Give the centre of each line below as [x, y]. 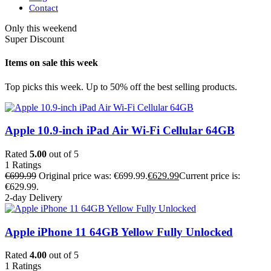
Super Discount [34, 39]
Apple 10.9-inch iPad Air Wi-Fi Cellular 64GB [120, 131]
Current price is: [210, 175]
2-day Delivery [34, 197]
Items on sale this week [51, 63]
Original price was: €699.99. [93, 175]
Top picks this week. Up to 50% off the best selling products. [121, 87]
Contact [44, 8]
